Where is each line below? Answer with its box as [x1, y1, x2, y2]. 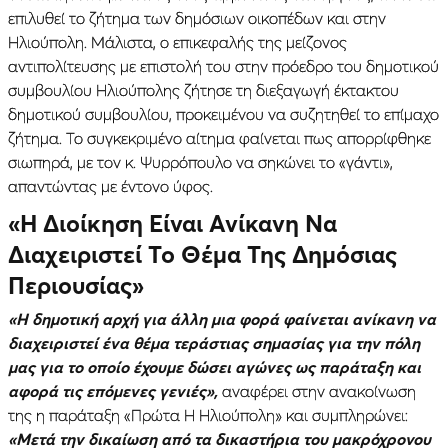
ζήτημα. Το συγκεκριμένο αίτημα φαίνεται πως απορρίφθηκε [8, 127, 431, 148]
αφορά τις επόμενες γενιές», [8, 381, 218, 402]
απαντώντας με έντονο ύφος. [8, 175, 213, 196]
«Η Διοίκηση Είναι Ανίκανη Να [8, 208, 337, 238]
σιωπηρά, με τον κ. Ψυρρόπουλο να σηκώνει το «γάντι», [8, 151, 393, 172]
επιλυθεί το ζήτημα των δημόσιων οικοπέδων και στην [8, 7, 386, 28]
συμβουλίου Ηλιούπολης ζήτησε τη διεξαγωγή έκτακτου [8, 79, 399, 100]
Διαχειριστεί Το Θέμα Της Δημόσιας [8, 239, 397, 269]
